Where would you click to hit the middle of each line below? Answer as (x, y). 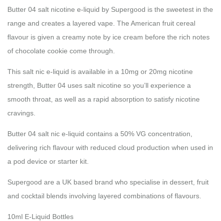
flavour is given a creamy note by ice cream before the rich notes (109, 37)
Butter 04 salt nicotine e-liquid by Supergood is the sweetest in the (110, 9)
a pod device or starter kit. (48, 161)
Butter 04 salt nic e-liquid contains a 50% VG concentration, (100, 133)
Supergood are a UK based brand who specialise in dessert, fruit (108, 182)
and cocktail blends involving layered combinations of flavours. (104, 196)
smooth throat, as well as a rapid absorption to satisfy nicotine (104, 99)
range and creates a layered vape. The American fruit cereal (101, 23)
